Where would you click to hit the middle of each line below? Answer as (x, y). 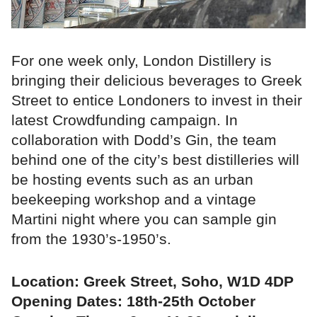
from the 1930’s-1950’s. (91, 239)
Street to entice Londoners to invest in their (157, 100)
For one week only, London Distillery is (142, 61)
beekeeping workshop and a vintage (134, 200)
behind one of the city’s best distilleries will (155, 160)
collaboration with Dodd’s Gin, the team (144, 140)
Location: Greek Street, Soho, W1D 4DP (152, 282)
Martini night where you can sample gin (144, 219)
